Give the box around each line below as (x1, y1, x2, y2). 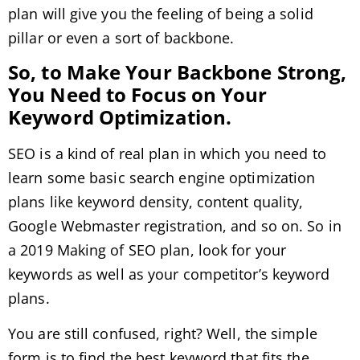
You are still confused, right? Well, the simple (8, 324, 317, 344)
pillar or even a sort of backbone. (8, 27, 235, 47)
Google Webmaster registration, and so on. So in (8, 215, 342, 235)
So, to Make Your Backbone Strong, (8, 58, 347, 85)
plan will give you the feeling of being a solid (8, 3, 313, 23)
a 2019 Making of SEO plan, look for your (8, 239, 287, 260)
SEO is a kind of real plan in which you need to (8, 143, 326, 163)
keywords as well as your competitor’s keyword (8, 264, 330, 284)
